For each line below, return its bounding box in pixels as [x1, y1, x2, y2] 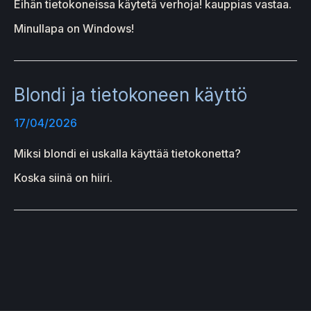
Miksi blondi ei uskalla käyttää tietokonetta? [14, 146, 241, 161]
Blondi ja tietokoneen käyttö [14, 84, 247, 106]
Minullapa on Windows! [14, 22, 134, 36]
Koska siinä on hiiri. [14, 171, 112, 185]
